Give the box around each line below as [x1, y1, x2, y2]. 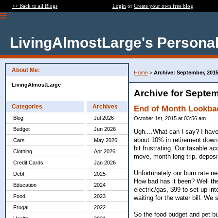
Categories [12, 103, 42, 110]
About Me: [12, 67, 40, 73]
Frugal [13, 204, 28, 210]
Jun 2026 [94, 126, 116, 132]
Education [13, 182, 36, 188]
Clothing [13, 148, 32, 154]
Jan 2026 [94, 160, 116, 165]
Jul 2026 [94, 115, 114, 121]
